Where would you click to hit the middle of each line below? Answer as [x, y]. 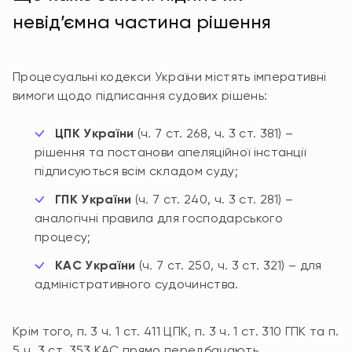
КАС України [95, 265]
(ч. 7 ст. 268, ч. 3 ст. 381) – [214, 133]
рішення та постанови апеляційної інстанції [170, 152]
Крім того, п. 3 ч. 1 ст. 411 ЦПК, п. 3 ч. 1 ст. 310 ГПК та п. [176, 331]
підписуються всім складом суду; [136, 171]
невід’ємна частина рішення [142, 22]
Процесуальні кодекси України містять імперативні [170, 77]
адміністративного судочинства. [137, 284]
